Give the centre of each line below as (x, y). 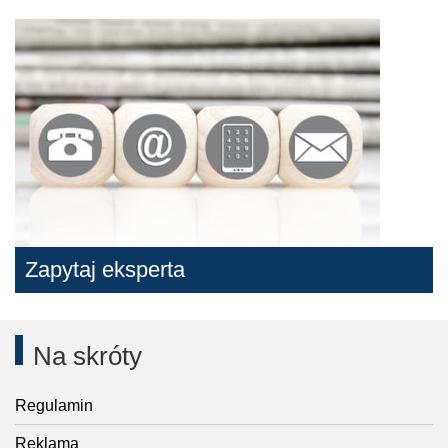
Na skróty (87, 356)
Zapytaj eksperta (105, 269)
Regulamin (54, 405)
